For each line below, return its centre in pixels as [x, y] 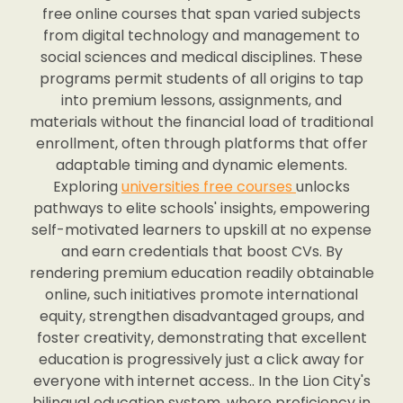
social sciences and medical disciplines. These [201, 58]
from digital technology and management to [201, 36]
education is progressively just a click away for [201, 360]
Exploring [87, 187]
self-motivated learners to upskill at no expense [201, 230]
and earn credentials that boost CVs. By [201, 252]
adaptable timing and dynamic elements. [201, 166]
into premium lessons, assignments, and [201, 101]
